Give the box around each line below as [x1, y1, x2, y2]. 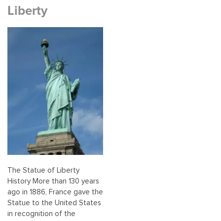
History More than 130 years [7, 177, 99, 185]
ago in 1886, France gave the [7, 188, 103, 196]
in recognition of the [7, 210, 75, 218]
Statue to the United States [7, 199, 101, 207]
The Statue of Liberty [7, 166, 79, 174]
